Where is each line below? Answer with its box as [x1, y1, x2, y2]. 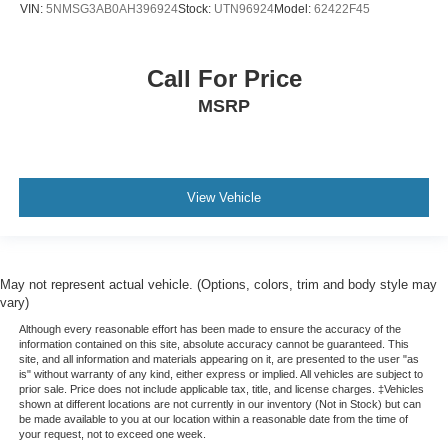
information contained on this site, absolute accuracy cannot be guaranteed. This [18, 337, 409, 350]
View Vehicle [187, 190, 261, 206]
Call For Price [146, 64, 302, 92]
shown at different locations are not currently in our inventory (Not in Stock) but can [18, 397, 421, 410]
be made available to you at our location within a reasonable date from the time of [18, 412, 408, 425]
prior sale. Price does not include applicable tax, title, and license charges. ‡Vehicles [18, 382, 424, 395]
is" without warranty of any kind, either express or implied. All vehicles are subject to [18, 367, 423, 380]
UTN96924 [214, 2, 274, 17]
